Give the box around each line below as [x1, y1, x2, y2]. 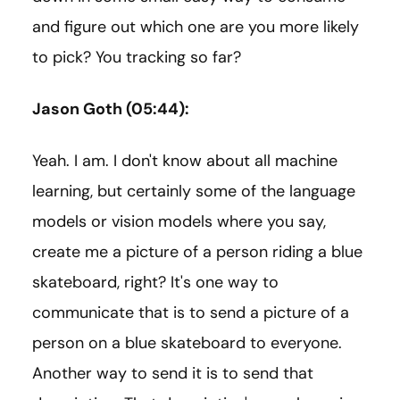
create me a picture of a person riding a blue [32, 241, 362, 263]
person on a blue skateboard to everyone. [32, 332, 342, 354]
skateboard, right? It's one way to [32, 271, 279, 294]
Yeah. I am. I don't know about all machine [32, 150, 337, 172]
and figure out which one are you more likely [32, 16, 359, 38]
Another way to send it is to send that [32, 362, 313, 385]
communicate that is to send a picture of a [32, 302, 349, 324]
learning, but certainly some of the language [32, 180, 355, 203]
